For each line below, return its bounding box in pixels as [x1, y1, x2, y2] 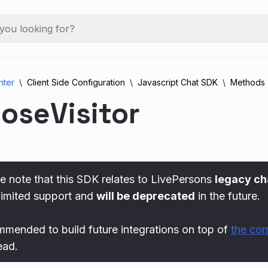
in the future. [195, 190, 260, 202]
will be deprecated [96, 190, 195, 202]
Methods [230, 77, 265, 87]
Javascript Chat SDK [138, 77, 218, 87]
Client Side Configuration [27, 77, 125, 87]
